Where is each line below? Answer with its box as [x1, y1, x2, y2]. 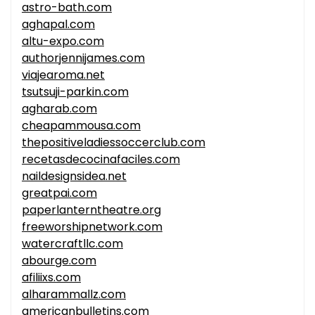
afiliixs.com [22, 269, 81, 286]
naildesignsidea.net [22, 168, 127, 185]
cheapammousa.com [22, 117, 141, 134]
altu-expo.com [22, 33, 104, 50]
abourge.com [22, 252, 96, 269]
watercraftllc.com [22, 236, 123, 252]
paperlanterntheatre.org [22, 202, 161, 219]
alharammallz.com [22, 286, 126, 303]
